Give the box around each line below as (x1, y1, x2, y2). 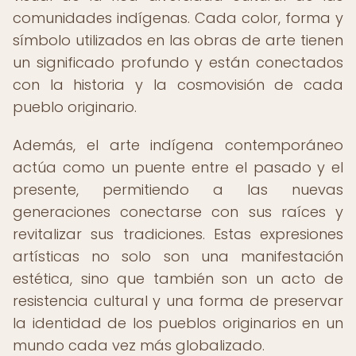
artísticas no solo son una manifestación (13, 246, 343, 266)
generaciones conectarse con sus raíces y (13, 202, 343, 222)
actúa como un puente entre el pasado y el (13, 157, 343, 177)
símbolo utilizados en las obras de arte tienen (13, 30, 343, 50)
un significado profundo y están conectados (13, 52, 343, 72)
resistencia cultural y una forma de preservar (13, 291, 343, 311)
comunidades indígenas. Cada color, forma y (13, 8, 343, 28)
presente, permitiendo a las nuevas (13, 180, 343, 199)
